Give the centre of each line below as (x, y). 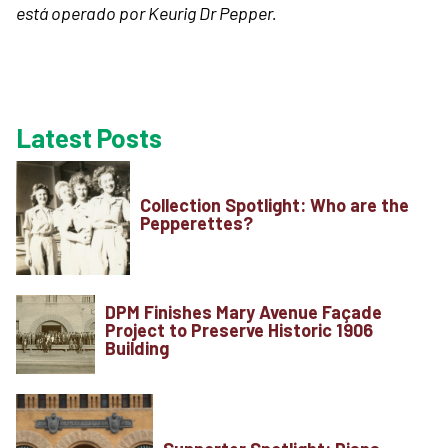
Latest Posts (89, 137)
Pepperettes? (196, 222)
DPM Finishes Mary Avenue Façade (243, 312)
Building (138, 348)
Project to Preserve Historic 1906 (238, 330)
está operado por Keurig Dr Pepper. (146, 13)
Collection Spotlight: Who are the (274, 204)
